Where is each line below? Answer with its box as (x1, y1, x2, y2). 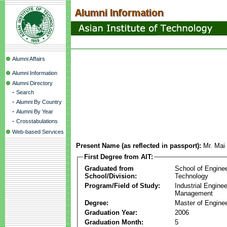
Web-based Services (12, 129, 64, 135)
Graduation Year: (85, 208, 137, 216)
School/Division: (85, 172, 137, 180)
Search (16, 89, 34, 95)
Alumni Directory (12, 80, 53, 86)
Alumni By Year (16, 108, 53, 115)
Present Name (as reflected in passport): (76, 142, 201, 149)
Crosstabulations (16, 118, 58, 124)
